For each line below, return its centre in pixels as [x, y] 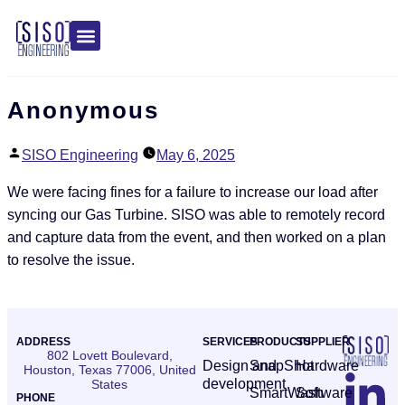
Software [324, 393]
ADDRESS [43, 342]
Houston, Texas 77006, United [109, 370]
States [109, 385]
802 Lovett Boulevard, [109, 356]
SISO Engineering [80, 155]
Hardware [327, 366]
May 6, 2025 [196, 155]
